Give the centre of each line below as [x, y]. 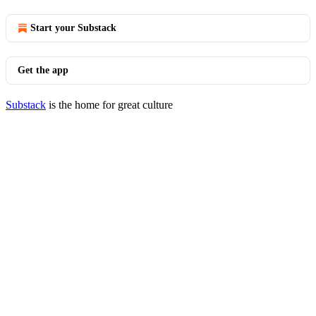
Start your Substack [73, 28]
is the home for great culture [109, 105]
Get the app [43, 70]
